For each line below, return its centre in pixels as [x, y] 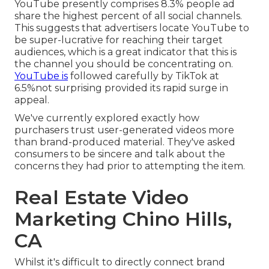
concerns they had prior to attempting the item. [130, 166]
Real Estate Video [101, 198]
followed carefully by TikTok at [144, 76]
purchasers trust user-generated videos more [124, 130]
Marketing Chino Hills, [123, 219]
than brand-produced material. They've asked [125, 142]
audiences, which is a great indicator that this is [125, 52]
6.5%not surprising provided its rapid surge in [121, 88]
